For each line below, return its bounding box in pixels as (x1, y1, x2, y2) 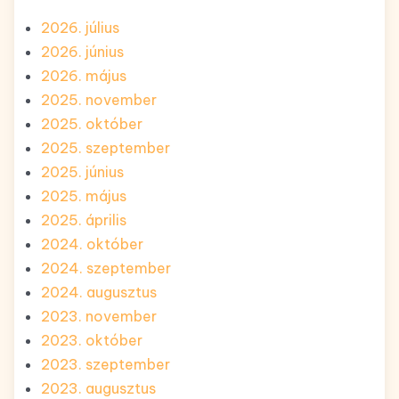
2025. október (41, 115, 142, 134)
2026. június (41, 43, 124, 61)
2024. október (41, 235, 143, 254)
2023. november (41, 307, 157, 326)
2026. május (41, 67, 126, 85)
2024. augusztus (41, 283, 157, 302)
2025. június (41, 163, 124, 182)
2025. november (41, 91, 157, 110)
